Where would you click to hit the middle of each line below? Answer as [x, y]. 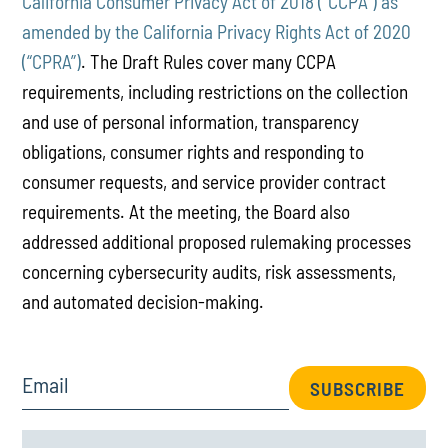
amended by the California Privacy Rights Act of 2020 [217, 32]
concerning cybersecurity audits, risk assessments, [209, 272]
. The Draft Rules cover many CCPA [209, 62]
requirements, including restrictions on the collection [215, 92]
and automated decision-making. [145, 302]
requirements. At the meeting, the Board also [186, 212]
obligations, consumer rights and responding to [193, 152]
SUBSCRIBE [357, 388]
